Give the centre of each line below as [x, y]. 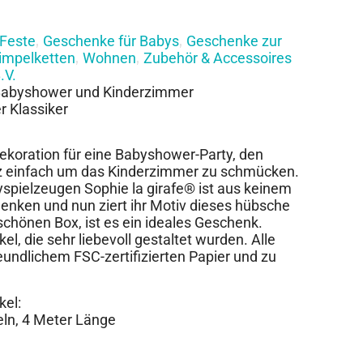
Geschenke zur [234, 41]
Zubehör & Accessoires [218, 58]
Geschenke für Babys [111, 41]
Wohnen [109, 58]
